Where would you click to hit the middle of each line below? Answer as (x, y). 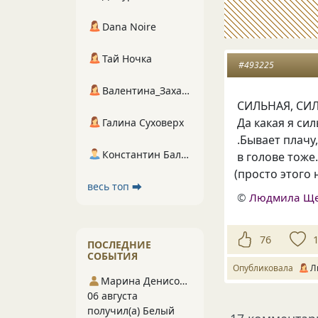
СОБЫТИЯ (113, 256)
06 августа (113, 296)
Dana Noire (129, 27)
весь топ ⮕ (115, 186)
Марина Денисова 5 (184, 281)
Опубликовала (265, 268)
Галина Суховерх (143, 122)
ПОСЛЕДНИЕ (119, 245)
